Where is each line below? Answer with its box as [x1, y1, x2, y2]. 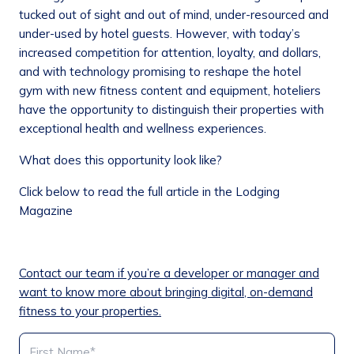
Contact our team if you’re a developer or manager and [19, 265, 319, 281]
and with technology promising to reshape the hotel [19, 64, 301, 80]
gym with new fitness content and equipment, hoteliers [19, 83, 321, 99]
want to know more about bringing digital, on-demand [19, 284, 313, 300]
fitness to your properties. [19, 303, 161, 319]
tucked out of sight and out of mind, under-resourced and [19, 7, 329, 23]
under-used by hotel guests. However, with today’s [19, 26, 300, 42]
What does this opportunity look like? [19, 153, 225, 168]
